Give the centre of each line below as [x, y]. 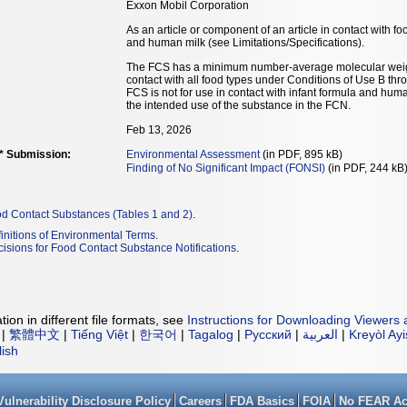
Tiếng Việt [99, 334]
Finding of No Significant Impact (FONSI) [226, 168]
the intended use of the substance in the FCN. [238, 105]
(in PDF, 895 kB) [301, 154]
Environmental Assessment [193, 154]
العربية [320, 334]
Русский [268, 334]
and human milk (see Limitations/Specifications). [245, 43]
